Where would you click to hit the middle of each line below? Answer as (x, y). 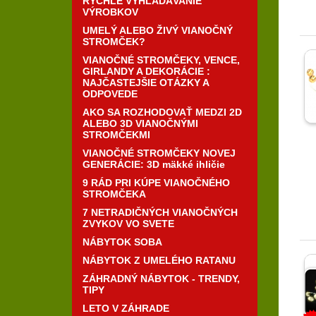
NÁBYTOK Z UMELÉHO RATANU (159, 260)
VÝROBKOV (110, 12)
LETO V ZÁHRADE (126, 308)
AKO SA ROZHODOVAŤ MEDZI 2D (162, 112)
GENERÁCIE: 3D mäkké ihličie (154, 164)
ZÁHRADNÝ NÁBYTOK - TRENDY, (161, 278)
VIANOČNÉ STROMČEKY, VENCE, (161, 60)
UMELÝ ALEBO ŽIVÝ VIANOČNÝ (158, 30)
